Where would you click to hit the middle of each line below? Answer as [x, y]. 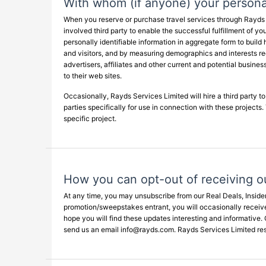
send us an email [92, 229]
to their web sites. [93, 76]
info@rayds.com [147, 229]
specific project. [90, 118]
